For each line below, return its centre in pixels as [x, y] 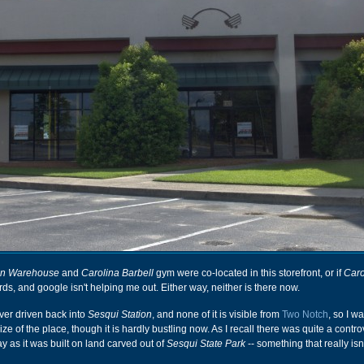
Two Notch [305, 314]
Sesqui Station [120, 314]
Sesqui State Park [206, 344]
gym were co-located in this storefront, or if [249, 273]
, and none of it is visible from [217, 314]
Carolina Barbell [117, 273]
